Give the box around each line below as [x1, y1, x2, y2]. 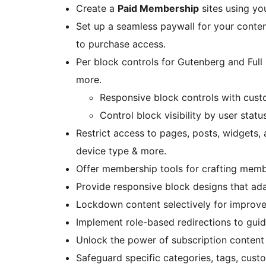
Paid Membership [118, 2, 199, 14]
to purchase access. [76, 37, 166, 50]
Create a [76, 2, 118, 14]
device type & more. [76, 144, 166, 157]
